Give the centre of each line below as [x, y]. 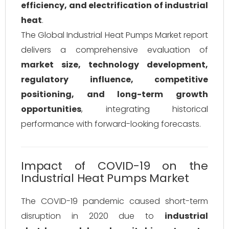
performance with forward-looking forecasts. [111, 124]
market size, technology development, [114, 65]
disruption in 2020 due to [93, 216]
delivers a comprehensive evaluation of [114, 50]
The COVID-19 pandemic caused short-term [114, 201]
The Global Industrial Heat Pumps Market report [114, 35]
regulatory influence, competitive [114, 79]
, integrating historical [145, 109]
